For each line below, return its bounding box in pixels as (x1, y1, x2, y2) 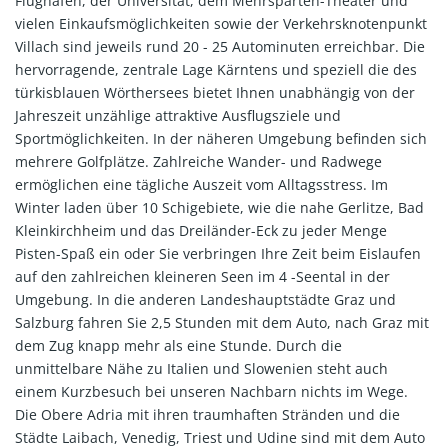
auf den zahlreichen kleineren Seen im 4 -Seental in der (15, 266, 390, 286)
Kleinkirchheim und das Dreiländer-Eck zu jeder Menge (15, 220, 387, 240)
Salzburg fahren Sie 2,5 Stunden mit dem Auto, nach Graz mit (15, 312, 429, 332)
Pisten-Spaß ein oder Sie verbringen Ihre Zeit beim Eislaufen (15, 243, 421, 263)
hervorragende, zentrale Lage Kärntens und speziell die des (15, 59, 417, 79)
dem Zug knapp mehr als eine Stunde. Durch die (15, 335, 342, 355)
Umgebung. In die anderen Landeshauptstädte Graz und (15, 289, 396, 309)
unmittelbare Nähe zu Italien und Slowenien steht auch (15, 358, 388, 378)
